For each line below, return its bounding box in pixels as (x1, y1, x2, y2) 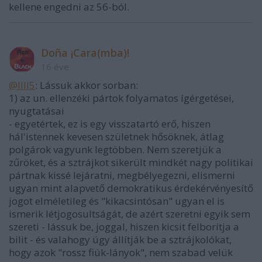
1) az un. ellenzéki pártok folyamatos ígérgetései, (9, 91, 234, 105)
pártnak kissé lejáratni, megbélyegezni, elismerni (9, 168, 235, 182)
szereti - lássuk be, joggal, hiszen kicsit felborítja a (9, 220, 239, 233)
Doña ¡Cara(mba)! (41, 46, 129, 60)
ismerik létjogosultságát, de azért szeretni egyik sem (9, 207, 250, 220)
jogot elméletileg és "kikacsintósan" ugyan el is (9, 194, 225, 208)
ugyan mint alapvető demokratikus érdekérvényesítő (9, 181, 253, 195)
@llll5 (9, 78, 35, 92)
